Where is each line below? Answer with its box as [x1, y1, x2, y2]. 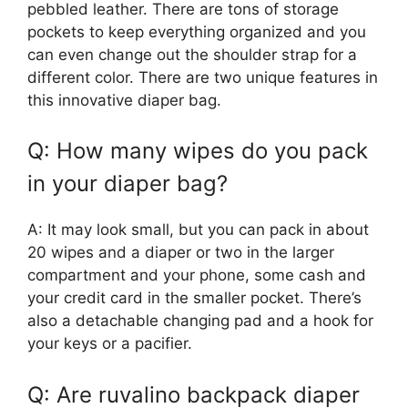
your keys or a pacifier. [27, 334, 192, 353]
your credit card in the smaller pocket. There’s [27, 289, 362, 308]
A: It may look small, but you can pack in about [27, 220, 369, 240]
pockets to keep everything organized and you [27, 22, 366, 41]
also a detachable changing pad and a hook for [27, 311, 373, 331]
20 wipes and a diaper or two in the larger [27, 243, 334, 262]
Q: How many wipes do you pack [27, 138, 368, 165]
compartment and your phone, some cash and [27, 266, 366, 285]
